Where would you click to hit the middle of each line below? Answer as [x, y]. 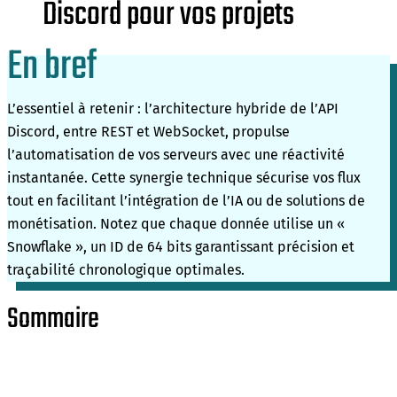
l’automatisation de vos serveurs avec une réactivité [176, 155]
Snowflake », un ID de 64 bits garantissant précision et [181, 247]
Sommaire [53, 320]
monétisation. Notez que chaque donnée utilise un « [176, 224]
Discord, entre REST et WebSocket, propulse [148, 132]
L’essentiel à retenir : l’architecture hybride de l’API [173, 109]
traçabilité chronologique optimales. [126, 270]
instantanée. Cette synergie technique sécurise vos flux [184, 178]
